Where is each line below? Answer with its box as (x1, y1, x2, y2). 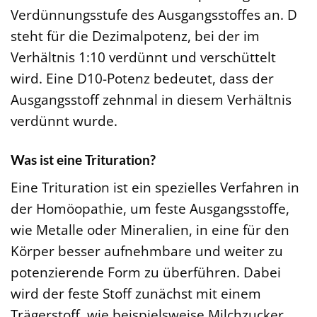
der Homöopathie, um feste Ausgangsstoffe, (11, 199, 289, 219)
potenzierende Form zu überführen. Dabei (11, 263, 281, 282)
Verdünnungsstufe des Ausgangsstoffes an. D (11, 4, 297, 24)
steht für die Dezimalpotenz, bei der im (11, 25, 260, 45)
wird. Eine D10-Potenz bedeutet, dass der (11, 68, 274, 88)
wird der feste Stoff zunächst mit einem (11, 284, 261, 304)
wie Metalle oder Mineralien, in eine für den (11, 220, 289, 240)
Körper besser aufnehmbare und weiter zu (11, 241, 283, 261)
